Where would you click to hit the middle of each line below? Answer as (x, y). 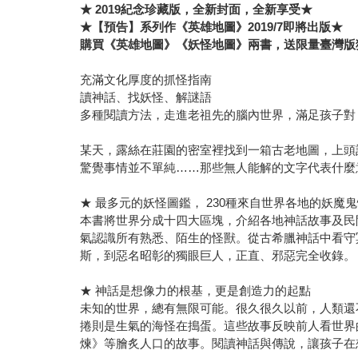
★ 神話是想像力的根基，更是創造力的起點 (196, 290)
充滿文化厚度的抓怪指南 (146, 79)
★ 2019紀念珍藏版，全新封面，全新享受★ (197, 9)
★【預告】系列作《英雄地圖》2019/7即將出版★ (212, 26)
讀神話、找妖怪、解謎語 (146, 97)
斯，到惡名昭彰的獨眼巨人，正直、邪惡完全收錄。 (218, 255)
